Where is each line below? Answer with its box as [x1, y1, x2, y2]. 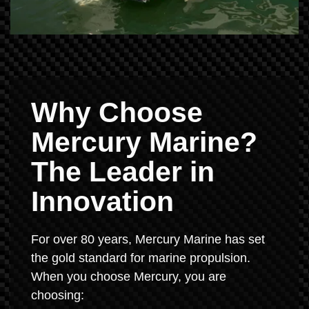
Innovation [31, 185, 174, 217]
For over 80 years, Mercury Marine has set [31, 232, 265, 246]
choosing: [31, 288, 84, 302]
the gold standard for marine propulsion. [31, 250, 250, 265]
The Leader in [31, 155, 215, 188]
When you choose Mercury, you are [31, 269, 226, 283]
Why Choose [31, 96, 203, 128]
